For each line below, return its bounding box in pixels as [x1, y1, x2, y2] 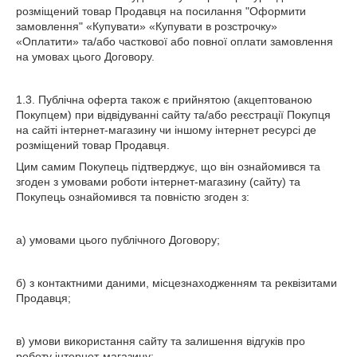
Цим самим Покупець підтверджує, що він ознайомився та [16, 160, 320, 173]
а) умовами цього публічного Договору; [16, 233, 220, 246]
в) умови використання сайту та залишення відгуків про [16, 335, 305, 347]
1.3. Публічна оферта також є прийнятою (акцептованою [16, 93, 312, 106]
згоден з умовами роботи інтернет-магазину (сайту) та [16, 175, 300, 188]
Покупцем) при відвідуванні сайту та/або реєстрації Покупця [16, 108, 331, 121]
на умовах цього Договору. [16, 50, 155, 63]
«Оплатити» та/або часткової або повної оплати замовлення [16, 35, 333, 48]
